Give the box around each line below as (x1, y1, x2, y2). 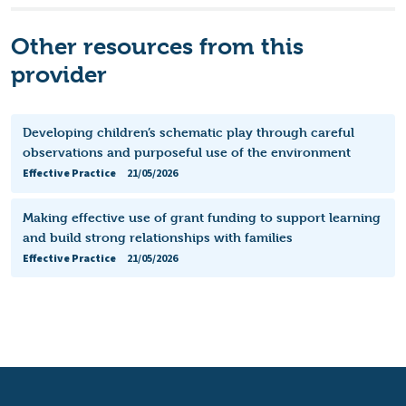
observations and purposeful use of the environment (22, 144, 351, 160)
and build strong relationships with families (22, 228, 293, 245)
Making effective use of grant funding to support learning (22, 208, 381, 225)
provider (11, 61, 107, 89)
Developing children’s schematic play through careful (22, 124, 354, 140)
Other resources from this (11, 33, 304, 61)
